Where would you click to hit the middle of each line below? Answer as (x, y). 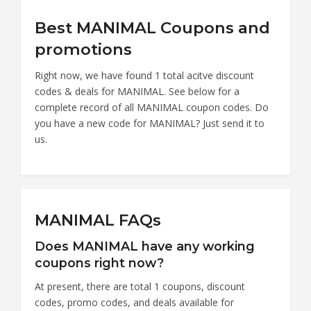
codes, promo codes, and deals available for (134, 302)
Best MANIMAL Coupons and (152, 27)
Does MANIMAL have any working (145, 246)
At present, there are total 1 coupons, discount (140, 286)
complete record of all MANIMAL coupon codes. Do (152, 107)
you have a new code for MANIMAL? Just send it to (150, 123)
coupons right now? (99, 262)
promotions (83, 49)
